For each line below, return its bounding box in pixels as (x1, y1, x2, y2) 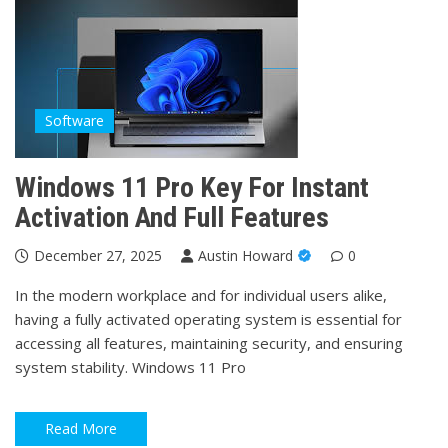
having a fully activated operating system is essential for (15, 309, 402, 329)
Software (45, 111, 104, 130)
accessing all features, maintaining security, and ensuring (15, 333, 403, 353)
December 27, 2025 (34, 246, 162, 265)
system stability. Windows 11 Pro (15, 357, 246, 377)
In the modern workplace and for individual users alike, (15, 285, 387, 305)
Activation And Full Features (15, 201, 329, 234)
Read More (45, 418, 117, 438)
